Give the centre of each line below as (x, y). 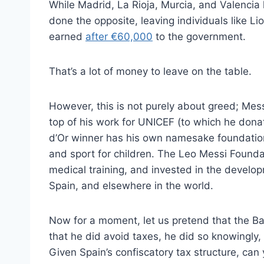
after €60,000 (119, 36)
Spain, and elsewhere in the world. (131, 185)
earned (67, 36)
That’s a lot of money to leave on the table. (150, 71)
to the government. (199, 36)
